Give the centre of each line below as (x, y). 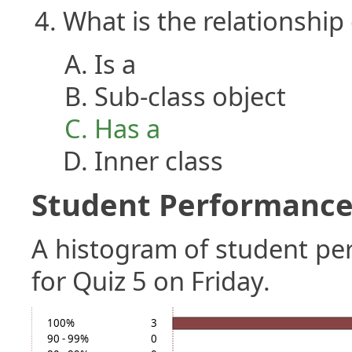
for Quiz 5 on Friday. (151, 280)
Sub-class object (190, 96)
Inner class (159, 160)
